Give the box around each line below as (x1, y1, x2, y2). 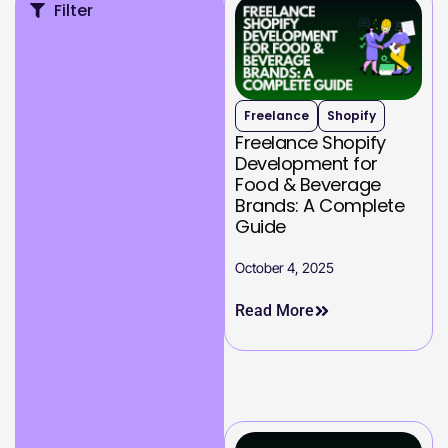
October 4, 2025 (235, 259, 334, 276)
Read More (235, 301, 314, 320)
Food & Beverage (235, 172, 381, 197)
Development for (235, 151, 378, 176)
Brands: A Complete (235, 193, 404, 218)
